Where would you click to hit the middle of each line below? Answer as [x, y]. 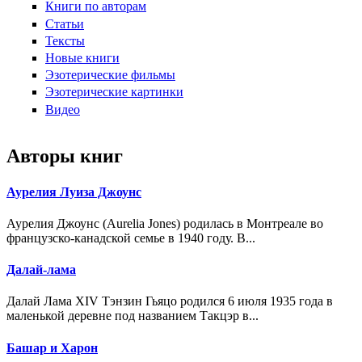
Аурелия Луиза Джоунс [74, 192]
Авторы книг [65, 156]
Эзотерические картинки [114, 92]
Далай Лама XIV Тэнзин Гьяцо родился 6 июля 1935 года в [170, 301]
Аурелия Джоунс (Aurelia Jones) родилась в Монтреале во [165, 223]
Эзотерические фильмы [110, 75]
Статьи [65, 23]
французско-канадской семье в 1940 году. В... [131, 238]
